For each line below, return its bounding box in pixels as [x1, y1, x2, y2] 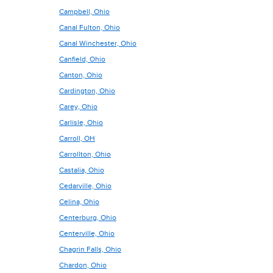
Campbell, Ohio [59, 7, 110, 16]
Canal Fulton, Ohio [59, 23, 120, 32]
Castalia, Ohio [59, 166, 104, 174]
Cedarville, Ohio [59, 182, 112, 190]
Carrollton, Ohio [59, 150, 111, 158]
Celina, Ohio [59, 197, 99, 206]
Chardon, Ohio [59, 261, 107, 269]
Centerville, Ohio [59, 229, 115, 238]
